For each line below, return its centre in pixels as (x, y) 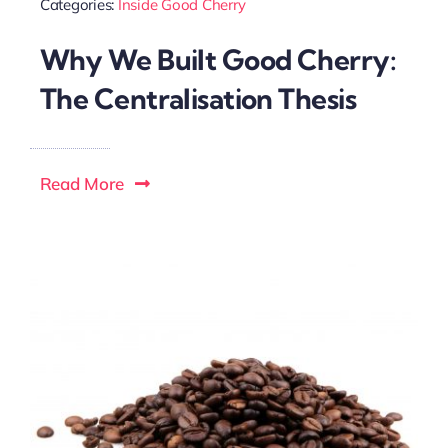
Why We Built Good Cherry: (217, 59)
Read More (81, 183)
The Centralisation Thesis (197, 98)
